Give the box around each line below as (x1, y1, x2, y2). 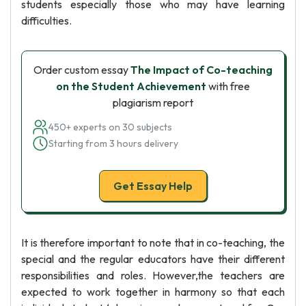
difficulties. (21, 14, 72, 27)
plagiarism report (113, 96, 193, 109)
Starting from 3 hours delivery (48, 137, 178, 150)
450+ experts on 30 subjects (48, 121, 172, 133)
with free (206, 79, 250, 93)
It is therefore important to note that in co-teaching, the (21, 236, 285, 249)
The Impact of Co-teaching (130, 63, 273, 76)
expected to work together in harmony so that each (21, 285, 285, 298)
